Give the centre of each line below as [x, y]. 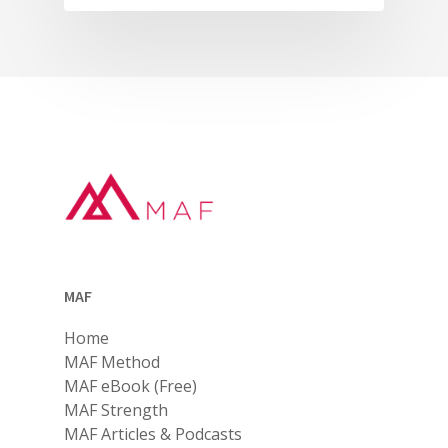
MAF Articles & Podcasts [153, 434]
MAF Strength [116, 410]
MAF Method [112, 362]
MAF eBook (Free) [130, 386]
